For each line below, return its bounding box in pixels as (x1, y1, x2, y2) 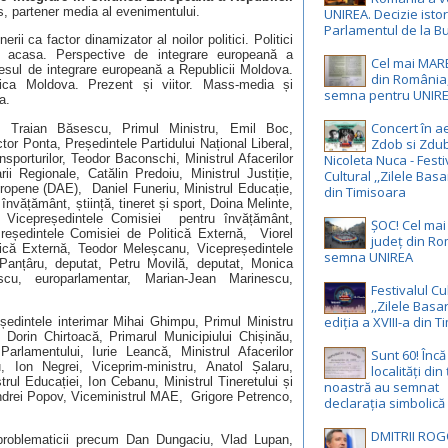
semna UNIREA (324, 248, 413, 266)
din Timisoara (324, 183, 406, 201)
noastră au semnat (324, 378, 439, 396)
